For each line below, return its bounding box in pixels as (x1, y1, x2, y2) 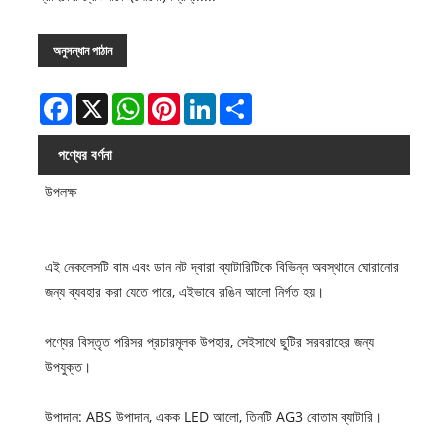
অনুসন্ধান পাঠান (52, 42, 112, 60)
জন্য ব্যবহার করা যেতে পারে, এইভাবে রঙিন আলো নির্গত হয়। (45, 282, 325, 302)
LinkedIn (215, 91, 273, 111)
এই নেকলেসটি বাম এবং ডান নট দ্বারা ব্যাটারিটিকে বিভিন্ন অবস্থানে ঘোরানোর (45, 257, 400, 277)
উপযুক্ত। (45, 357, 92, 377)
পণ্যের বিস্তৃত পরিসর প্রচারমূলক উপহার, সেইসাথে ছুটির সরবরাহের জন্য (45, 332, 375, 352)
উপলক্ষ (45, 182, 77, 202)
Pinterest (179, 91, 240, 111)
